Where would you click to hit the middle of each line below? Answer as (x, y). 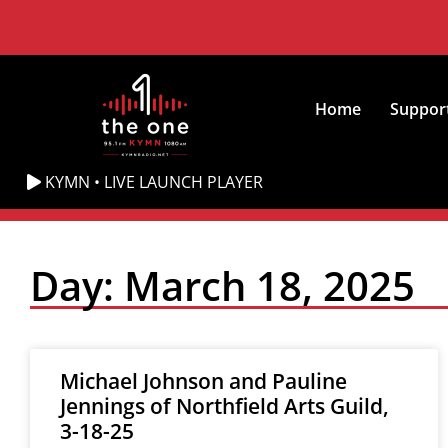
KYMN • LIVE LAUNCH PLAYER (152, 182)
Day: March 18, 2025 (222, 285)
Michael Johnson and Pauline (203, 381)
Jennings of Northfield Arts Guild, (224, 406)
